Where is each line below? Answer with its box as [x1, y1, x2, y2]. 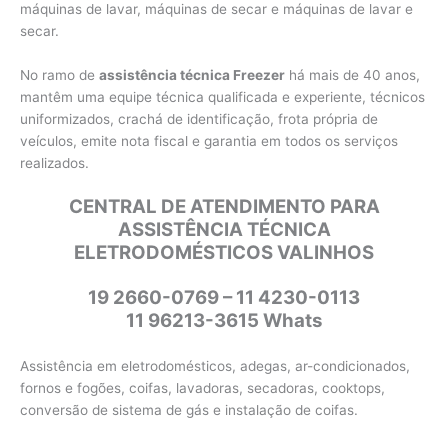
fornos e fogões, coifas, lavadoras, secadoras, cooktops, [20, 379, 385, 396]
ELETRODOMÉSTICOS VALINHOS [74, 241, 374, 265]
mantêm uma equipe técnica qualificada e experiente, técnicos [20, 89, 425, 106]
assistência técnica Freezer [99, 67, 285, 84]
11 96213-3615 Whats [126, 308, 322, 332]
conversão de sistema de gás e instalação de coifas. [20, 401, 358, 418]
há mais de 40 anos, [285, 67, 420, 84]
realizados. [20, 155, 89, 172]
